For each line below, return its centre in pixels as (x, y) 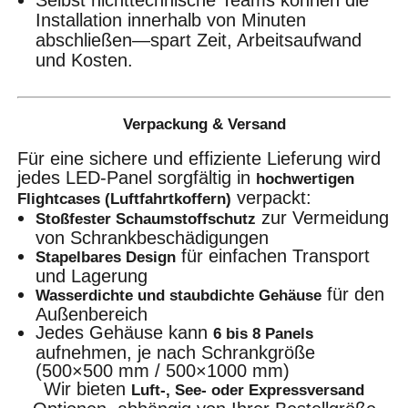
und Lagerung (92, 275)
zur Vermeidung (323, 217)
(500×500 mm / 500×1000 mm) (163, 370)
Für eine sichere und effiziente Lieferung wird (199, 158)
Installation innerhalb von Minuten (171, 20)
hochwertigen (306, 178)
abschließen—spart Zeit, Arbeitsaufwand (199, 41)
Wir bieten (87, 388)
